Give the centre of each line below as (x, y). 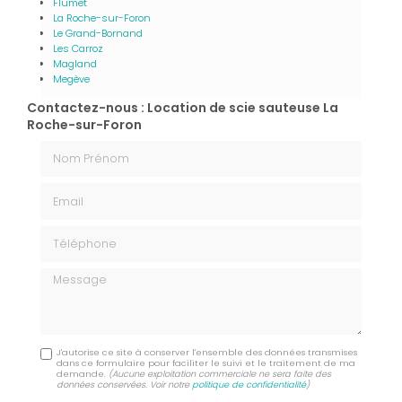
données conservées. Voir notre (125, 384)
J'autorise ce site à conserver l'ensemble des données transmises (207, 352)
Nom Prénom (82, 149)
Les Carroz (78, 48)
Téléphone (73, 233)
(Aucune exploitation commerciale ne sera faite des (220, 373)
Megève (71, 79)
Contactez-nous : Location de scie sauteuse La (183, 107)
